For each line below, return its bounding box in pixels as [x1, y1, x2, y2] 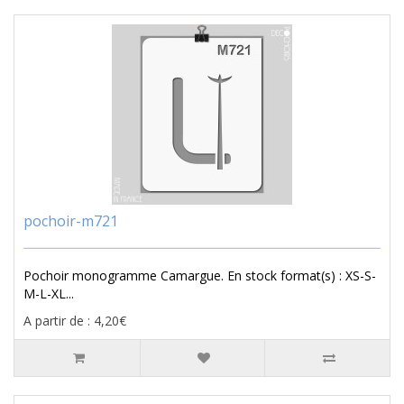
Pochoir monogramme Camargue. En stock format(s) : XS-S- [23, 267, 376, 285]
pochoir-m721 [23, 211, 118, 232]
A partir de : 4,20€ [23, 312, 126, 330]
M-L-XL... [23, 285, 74, 303]
